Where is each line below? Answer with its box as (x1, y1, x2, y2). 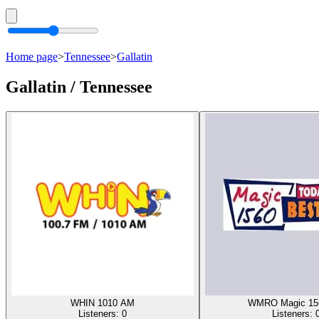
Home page (6, 51, 58, 63)
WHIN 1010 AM (70, 297, 135, 308)
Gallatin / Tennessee (6, 77, 152, 96)
